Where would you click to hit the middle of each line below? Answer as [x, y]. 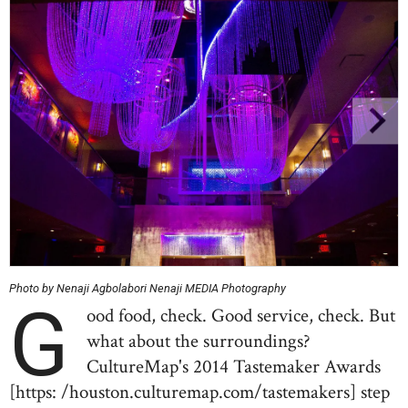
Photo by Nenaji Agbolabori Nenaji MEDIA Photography [148, 288]
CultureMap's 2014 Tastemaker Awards [234, 367]
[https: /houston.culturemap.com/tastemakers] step [199, 392]
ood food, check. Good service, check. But [241, 316]
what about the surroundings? [199, 341]
